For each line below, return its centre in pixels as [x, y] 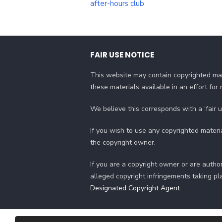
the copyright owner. [123, 142]
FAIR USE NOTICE [122, 55]
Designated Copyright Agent [135, 188]
